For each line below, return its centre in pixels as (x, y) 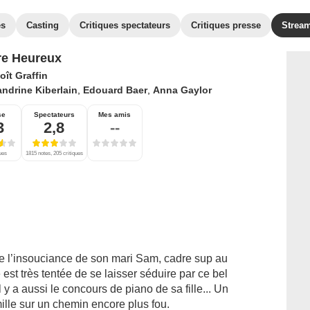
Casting (43, 25)
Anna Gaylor (182, 90)
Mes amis (115, 115)
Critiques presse (226, 25)
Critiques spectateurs (125, 25)
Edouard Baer (115, 90)
